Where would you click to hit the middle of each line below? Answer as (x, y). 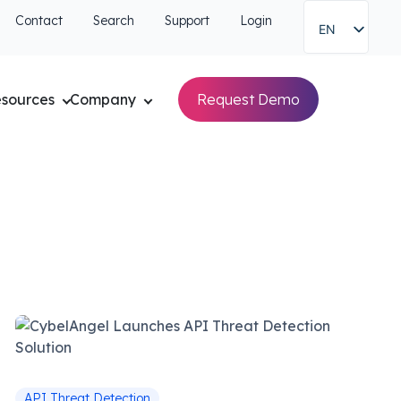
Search (114, 21)
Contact (39, 21)
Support (187, 21)
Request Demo (248, 99)
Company (103, 99)
